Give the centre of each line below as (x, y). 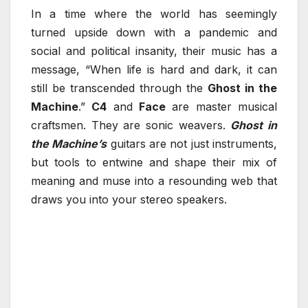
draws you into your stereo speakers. (129, 200)
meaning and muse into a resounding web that (154, 181)
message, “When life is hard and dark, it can (154, 70)
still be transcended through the (119, 88)
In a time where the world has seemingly (154, 14)
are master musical (222, 107)
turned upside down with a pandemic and (154, 33)
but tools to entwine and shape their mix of (154, 163)
